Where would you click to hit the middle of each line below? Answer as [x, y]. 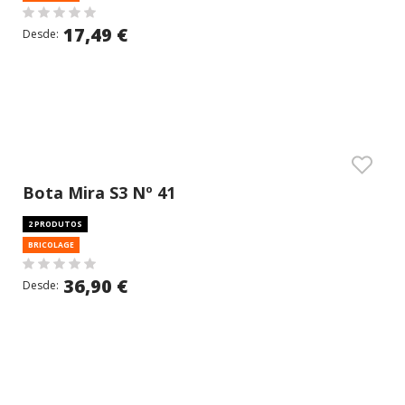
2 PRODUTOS [55, 224]
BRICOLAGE [51, 245]
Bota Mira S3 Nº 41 [99, 193]
